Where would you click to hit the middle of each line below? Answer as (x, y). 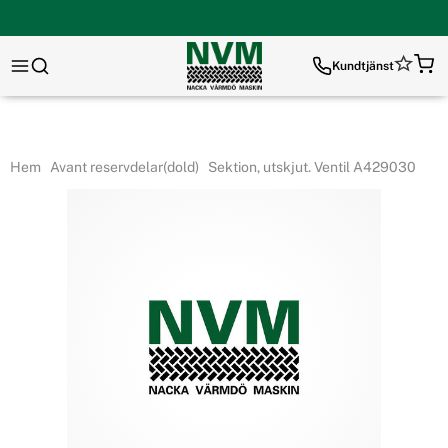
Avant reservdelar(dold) (122, 167)
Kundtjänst (363, 66)
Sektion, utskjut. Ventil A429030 (310, 167)
